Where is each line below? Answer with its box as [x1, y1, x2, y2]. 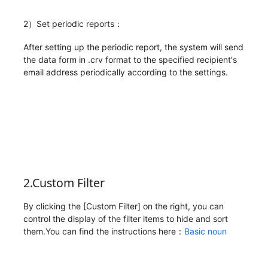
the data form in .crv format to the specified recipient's [23, 54, 237, 65]
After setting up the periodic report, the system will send [23, 41, 243, 52]
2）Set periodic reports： [23, 19, 123, 29]
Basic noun [184, 226, 227, 237]
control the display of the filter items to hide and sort [23, 214, 228, 224]
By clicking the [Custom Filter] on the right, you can [23, 201, 224, 212]
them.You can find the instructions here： [23, 226, 184, 237]
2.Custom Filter [23, 174, 105, 191]
